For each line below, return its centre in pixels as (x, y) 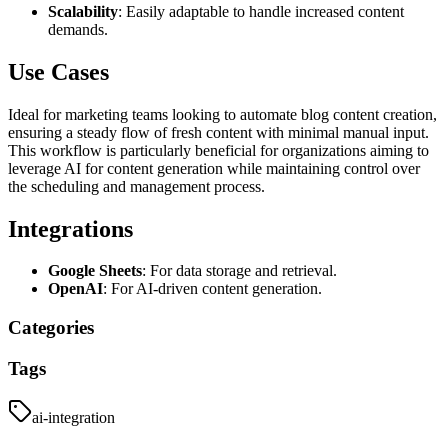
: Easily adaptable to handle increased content (261, 11)
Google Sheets (95, 271)
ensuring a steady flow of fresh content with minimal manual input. (218, 132)
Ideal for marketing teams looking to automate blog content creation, (222, 114)
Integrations (70, 228)
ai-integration (73, 417)
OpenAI (75, 289)
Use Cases (58, 71)
